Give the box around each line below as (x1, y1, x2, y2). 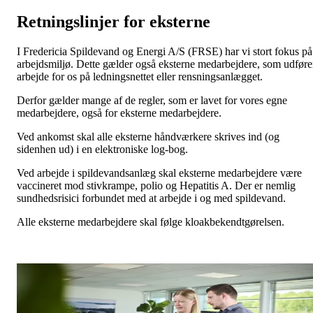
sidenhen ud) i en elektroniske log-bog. (17, 143, 188, 155)
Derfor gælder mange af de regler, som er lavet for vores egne (17, 94, 287, 106)
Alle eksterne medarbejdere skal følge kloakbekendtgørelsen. (17, 215, 287, 228)
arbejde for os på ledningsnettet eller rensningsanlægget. (17, 70, 263, 82)
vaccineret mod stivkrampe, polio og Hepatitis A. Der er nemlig (17, 179, 296, 191)
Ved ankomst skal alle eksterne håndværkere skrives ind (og (17, 130, 279, 143)
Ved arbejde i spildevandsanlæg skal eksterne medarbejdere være (17, 166, 302, 179)
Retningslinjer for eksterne (17, 12, 210, 31)
